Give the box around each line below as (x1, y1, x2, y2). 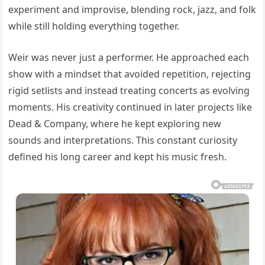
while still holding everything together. (8, 20, 180, 33)
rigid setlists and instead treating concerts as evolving (8, 84, 250, 98)
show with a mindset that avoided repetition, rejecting (8, 67, 251, 81)
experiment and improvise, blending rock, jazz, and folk (8, 3, 257, 17)
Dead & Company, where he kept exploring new (8, 117, 222, 131)
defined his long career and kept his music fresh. (8, 150, 227, 164)
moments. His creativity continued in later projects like (8, 101, 253, 114)
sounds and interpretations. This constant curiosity (8, 134, 238, 147)
